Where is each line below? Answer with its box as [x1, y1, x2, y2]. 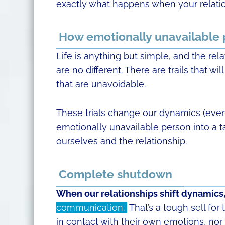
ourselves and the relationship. [56, 136, 187, 147]
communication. [56, 202, 127, 213]
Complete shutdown [58, 167, 172, 181]
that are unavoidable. [56, 79, 146, 90]
